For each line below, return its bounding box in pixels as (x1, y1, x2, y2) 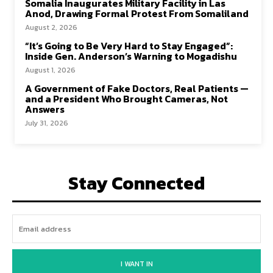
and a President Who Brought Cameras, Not (25, 91, 228, 107)
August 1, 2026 (25, 65, 76, 76)
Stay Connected (68, 169, 205, 197)
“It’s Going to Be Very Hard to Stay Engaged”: (25, 38, 233, 54)
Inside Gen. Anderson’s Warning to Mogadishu (25, 49, 237, 64)
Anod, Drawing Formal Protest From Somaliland (25, 6, 249, 21)
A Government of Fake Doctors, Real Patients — (25, 81, 249, 96)
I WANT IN (120, 258, 153, 270)
